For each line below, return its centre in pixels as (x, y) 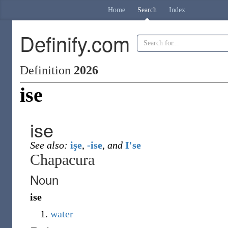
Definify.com (75, 43)
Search (147, 10)
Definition (47, 70)
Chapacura (62, 160)
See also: (49, 145)
